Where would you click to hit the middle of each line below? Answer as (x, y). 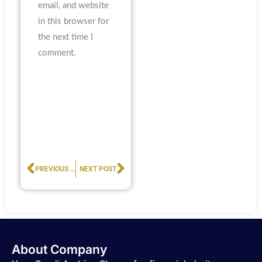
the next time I (65, 37)
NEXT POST (98, 169)
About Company (59, 250)
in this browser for (73, 22)
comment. (57, 53)
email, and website (73, 6)
